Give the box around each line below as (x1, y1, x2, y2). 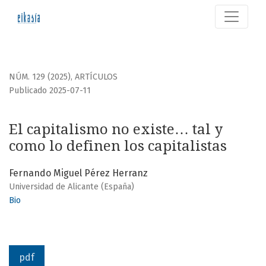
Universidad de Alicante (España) (9, 182, 134, 192)
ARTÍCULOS (75, 72, 118, 83)
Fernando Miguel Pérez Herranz (9, 167, 148, 179)
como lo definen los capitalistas (9, 138, 227, 155)
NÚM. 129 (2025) (9, 72, 71, 83)
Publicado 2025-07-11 (9, 85, 91, 96)
